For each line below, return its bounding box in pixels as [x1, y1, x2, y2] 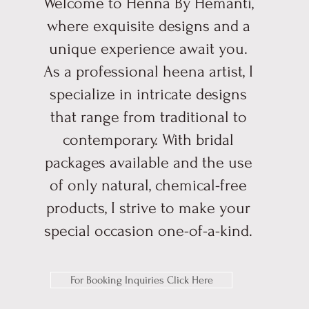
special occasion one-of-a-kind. [44, 221, 252, 240]
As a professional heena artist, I [43, 61, 253, 81]
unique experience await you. [49, 39, 248, 58]
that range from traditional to [50, 107, 247, 126]
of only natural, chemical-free [50, 175, 247, 195]
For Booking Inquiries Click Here [70, 273, 213, 286]
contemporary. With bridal [63, 130, 234, 149]
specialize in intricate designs [50, 84, 247, 103]
